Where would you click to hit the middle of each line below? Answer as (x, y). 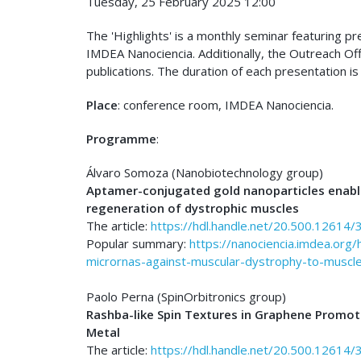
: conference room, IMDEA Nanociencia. (226, 105)
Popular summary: (138, 243)
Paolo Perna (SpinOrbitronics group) (186, 297)
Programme (121, 139)
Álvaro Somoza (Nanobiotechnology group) (205, 172)
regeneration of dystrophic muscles (193, 208)
